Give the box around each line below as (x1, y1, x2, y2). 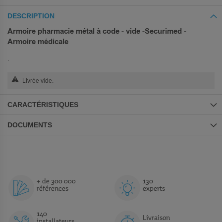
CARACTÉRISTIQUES (7, 100, 78, 109)
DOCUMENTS (7, 120, 52, 129)
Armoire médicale (7, 37, 68, 46)
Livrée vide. (22, 77, 54, 84)
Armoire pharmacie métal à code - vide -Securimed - (7, 26, 186, 36)
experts (143, 185, 165, 193)
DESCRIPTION (7, 11, 55, 20)
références (37, 185, 68, 193)
